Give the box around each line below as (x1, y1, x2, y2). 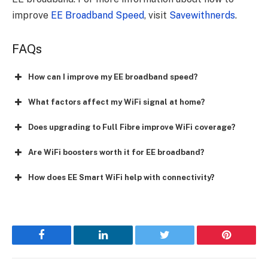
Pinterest (226, 238, 263, 249)
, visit (144, 10, 169, 22)
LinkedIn (102, 238, 142, 249)
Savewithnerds (169, 10, 235, 22)
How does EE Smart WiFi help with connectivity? (28, 173, 215, 182)
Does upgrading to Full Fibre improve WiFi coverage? (28, 123, 236, 132)
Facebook (41, 238, 83, 249)
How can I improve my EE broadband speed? (28, 72, 198, 82)
